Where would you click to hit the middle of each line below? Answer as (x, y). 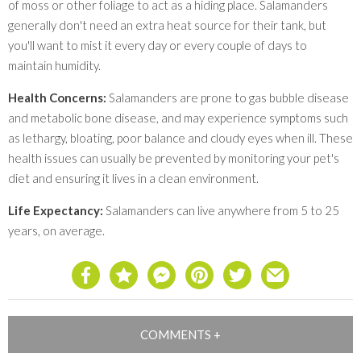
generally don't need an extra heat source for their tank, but (167, 25)
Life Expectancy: (56, 211)
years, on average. (56, 231)
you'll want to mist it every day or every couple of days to (158, 46)
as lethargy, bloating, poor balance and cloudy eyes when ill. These (180, 138)
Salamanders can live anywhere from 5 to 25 (221, 211)
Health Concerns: (57, 98)
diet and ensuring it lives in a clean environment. (133, 178)
